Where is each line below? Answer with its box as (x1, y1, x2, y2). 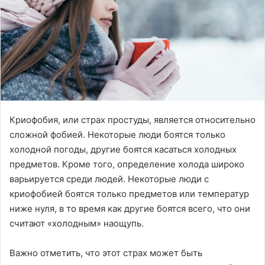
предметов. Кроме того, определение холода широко (9, 158, 244, 170)
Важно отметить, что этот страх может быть (9, 247, 202, 258)
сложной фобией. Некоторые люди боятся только (9, 128, 225, 140)
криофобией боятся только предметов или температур (9, 188, 249, 199)
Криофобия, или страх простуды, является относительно (9, 114, 256, 125)
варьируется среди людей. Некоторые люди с (9, 173, 209, 185)
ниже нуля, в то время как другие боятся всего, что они (9, 202, 250, 214)
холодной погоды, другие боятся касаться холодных (9, 143, 237, 155)
